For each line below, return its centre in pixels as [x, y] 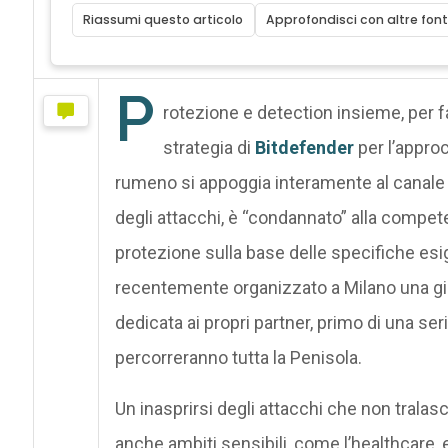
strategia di [208, 147]
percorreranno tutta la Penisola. [238, 357]
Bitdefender [304, 147]
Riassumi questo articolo [163, 19]
